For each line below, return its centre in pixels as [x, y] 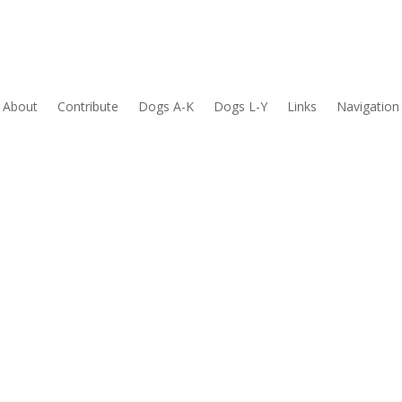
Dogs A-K [166, 106]
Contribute [88, 106]
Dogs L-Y [240, 106]
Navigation [368, 106]
